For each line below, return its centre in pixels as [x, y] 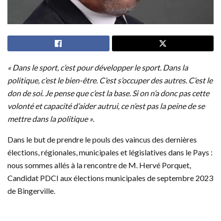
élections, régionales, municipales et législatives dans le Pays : [110, 152]
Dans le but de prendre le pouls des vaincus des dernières [102, 139]
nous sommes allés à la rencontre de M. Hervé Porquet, [99, 165]
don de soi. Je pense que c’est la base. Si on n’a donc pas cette [108, 93]
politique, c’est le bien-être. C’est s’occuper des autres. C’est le [110, 80]
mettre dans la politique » [50, 118]
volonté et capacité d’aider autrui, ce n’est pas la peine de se [106, 106]
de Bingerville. [31, 190]
